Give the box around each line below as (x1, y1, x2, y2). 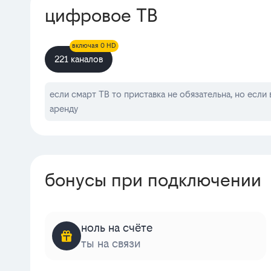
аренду (50, 103, 78, 114)
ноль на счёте (81, 221, 152, 234)
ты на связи (81, 237, 141, 250)
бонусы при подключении (45, 169, 261, 191)
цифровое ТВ (45, 5, 158, 26)
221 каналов (54, 54, 103, 64)
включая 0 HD (72, 42, 116, 50)
